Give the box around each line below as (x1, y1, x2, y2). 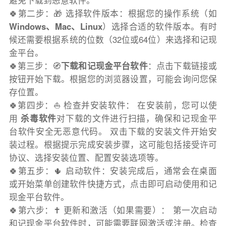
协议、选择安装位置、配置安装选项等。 (9, 151, 163, 164)
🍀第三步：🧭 (9, 60, 61, 72)
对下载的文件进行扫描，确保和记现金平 (56, 112, 217, 125)
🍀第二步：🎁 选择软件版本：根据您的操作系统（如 (9, 7, 217, 20)
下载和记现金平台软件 (61, 60, 148, 72)
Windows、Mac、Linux (9, 20, 102, 33)
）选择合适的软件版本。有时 (102, 20, 217, 33)
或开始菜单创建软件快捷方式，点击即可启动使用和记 (9, 178, 217, 190)
